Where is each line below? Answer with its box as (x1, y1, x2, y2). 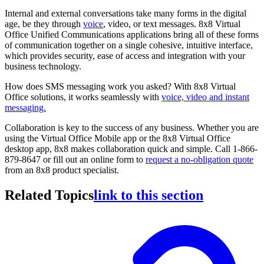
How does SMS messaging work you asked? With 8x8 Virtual (5, 81, 236, 92)
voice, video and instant (161, 92, 249, 103)
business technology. (5, 61, 81, 72)
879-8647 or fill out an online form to (5, 154, 146, 165)
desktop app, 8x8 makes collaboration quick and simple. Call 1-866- (5, 144, 258, 154)
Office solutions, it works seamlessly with (5, 92, 161, 103)
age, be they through (5, 19, 83, 29)
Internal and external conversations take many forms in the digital (5, 8, 246, 19)
